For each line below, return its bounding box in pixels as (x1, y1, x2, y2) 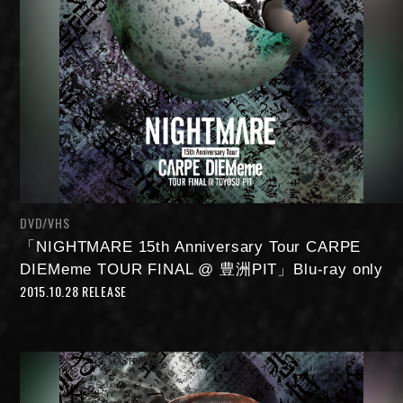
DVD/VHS (20, 213, 70, 233)
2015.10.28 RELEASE (20, 282, 127, 301)
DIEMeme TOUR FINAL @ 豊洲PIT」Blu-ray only (20, 261, 384, 279)
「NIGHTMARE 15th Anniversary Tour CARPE (20, 238, 362, 256)
